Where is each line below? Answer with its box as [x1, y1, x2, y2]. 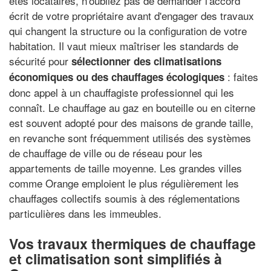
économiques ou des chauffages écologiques [9, 70, 224, 84]
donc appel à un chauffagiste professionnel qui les [9, 85, 234, 100]
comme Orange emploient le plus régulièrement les [9, 175, 239, 191]
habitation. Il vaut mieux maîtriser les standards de [9, 38, 238, 53]
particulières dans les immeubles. [9, 206, 162, 221]
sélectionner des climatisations [71, 54, 221, 68]
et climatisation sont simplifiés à [9, 249, 222, 269]
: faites [224, 69, 258, 84]
